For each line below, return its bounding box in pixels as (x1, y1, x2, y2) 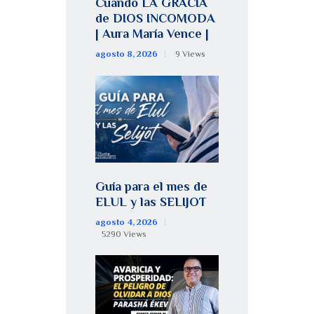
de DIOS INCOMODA (95, 11, 215, 25)
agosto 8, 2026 (95, 48, 158, 59)
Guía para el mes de (95, 179, 207, 194)
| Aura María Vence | (95, 26, 209, 41)
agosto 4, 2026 (95, 217, 158, 228)
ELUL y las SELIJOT (95, 195, 206, 210)
